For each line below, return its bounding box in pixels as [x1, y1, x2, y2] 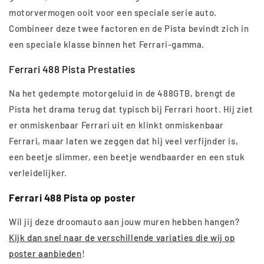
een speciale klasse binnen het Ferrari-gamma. [9, 39, 205, 50]
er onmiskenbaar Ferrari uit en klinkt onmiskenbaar [9, 120, 225, 131]
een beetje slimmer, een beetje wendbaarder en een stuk [9, 151, 245, 163]
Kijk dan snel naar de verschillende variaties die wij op [9, 232, 235, 243]
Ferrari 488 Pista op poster [9, 192, 136, 204]
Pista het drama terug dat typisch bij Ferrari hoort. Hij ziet [9, 104, 253, 115]
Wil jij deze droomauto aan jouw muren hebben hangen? [9, 216, 240, 227]
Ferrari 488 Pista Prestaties [9, 63, 136, 75]
